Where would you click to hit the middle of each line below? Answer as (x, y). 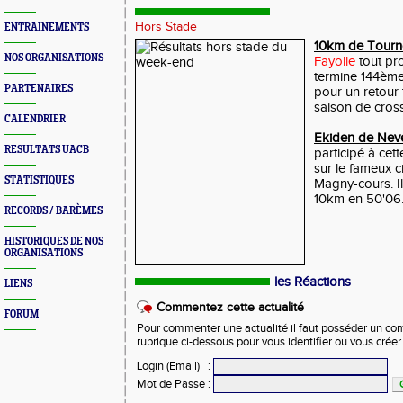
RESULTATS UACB (47, 150)
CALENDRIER (35, 119)
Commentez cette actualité (230, 308)
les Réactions (313, 282)
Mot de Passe (171, 384)
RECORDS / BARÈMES (54, 211)
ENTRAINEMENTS (47, 27)
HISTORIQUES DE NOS (54, 242)
